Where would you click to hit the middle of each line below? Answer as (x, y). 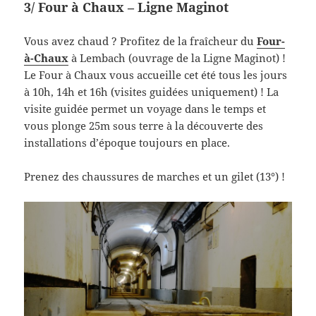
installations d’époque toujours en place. (127, 142)
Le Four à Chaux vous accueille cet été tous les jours (156, 74)
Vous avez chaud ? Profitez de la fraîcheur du (141, 41)
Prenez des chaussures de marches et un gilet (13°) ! (155, 176)
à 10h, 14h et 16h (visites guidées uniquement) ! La (152, 91)
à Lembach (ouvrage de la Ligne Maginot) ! (179, 57)
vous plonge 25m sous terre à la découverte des (144, 125)
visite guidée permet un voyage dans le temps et (145, 108)
